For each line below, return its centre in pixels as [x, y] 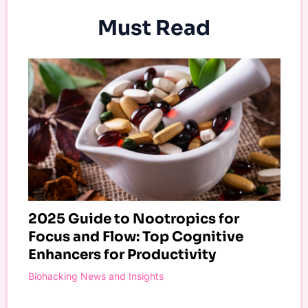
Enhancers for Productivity [122, 254]
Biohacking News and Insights [96, 276]
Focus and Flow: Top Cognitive [135, 236]
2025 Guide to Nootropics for [133, 219]
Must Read [154, 29]
